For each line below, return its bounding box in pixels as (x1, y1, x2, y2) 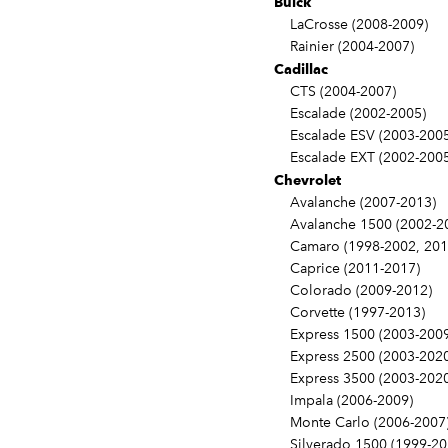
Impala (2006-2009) (274, 392, 413, 410)
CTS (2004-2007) (274, 83, 396, 101)
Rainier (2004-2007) (274, 38, 414, 56)
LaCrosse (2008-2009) (274, 16, 428, 34)
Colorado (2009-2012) (274, 282, 432, 300)
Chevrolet (274, 172, 341, 189)
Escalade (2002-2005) (274, 105, 426, 123)
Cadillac (274, 61, 328, 78)
